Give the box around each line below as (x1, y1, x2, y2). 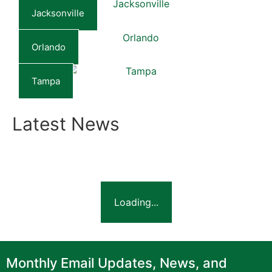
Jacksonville (32, 7, 84, 19)
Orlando (32, 41, 66, 53)
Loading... (114, 196, 158, 209)
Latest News (12, 113, 120, 135)
